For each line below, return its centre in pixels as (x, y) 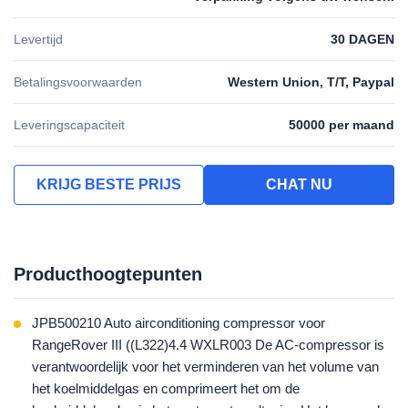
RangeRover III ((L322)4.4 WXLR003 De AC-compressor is (208, 345)
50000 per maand (342, 125)
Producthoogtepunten (108, 274)
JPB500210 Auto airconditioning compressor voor (178, 323)
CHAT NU (299, 184)
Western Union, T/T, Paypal (311, 82)
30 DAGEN (362, 39)
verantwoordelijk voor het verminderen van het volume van (205, 367)
